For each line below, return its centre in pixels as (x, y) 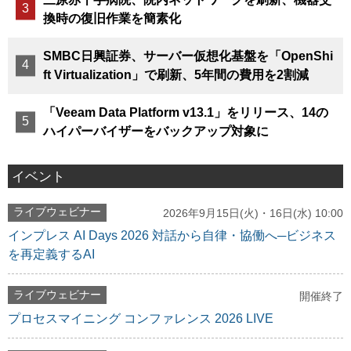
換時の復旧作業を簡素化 (112, 18)
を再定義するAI (51, 255)
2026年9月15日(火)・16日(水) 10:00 (253, 214)
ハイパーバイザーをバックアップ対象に (156, 131)
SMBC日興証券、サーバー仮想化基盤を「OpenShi (188, 56)
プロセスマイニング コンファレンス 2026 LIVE (141, 318)
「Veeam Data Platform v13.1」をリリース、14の (185, 112)
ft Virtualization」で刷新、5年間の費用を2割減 (175, 74)
